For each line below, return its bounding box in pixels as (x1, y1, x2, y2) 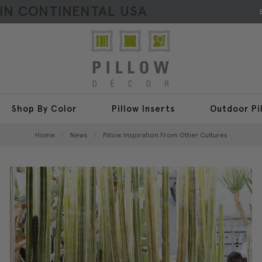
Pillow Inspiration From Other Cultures (102, 131, 227, 139)
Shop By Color (12, 104, 77, 114)
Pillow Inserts (112, 104, 175, 114)
